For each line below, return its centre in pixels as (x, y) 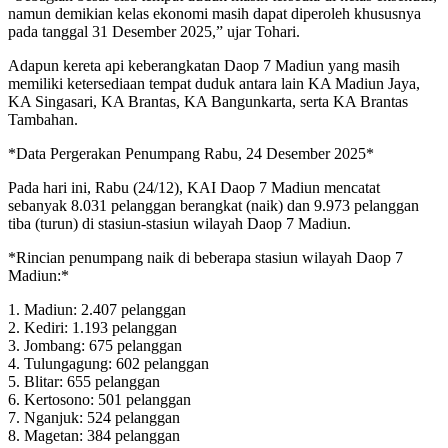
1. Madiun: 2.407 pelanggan (97, 309)
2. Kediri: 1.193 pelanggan (92, 327)
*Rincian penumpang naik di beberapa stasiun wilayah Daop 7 (205, 257)
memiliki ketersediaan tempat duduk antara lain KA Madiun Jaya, (214, 83)
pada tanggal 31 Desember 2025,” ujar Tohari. (154, 31)
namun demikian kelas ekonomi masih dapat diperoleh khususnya (214, 13)
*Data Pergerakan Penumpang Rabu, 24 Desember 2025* (191, 153)
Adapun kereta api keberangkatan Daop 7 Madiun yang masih (204, 65)
